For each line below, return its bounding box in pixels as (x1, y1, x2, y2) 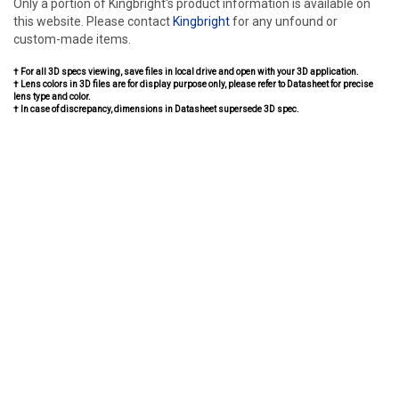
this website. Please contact (13, 14, 173, 28)
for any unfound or (230, 14, 338, 28)
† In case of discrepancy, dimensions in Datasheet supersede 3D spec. (13, 104, 299, 114)
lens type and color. (13, 92, 91, 102)
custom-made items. (13, 32, 131, 46)
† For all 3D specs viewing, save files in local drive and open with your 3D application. (13, 67, 359, 77)
